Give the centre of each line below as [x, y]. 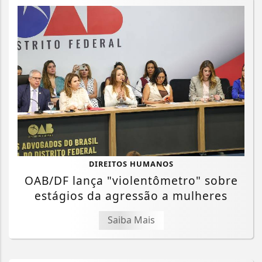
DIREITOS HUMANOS [131, 164]
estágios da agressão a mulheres [131, 196]
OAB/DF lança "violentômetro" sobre [131, 181]
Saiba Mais [131, 220]
